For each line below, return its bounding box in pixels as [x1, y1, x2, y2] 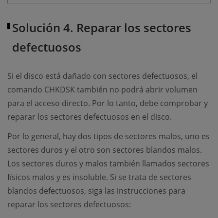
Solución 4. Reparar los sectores [12, 19, 191, 36]
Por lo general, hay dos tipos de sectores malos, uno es [7, 131, 210, 142]
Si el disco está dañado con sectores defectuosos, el [7, 71, 198, 82]
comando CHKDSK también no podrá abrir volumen [7, 84, 198, 95]
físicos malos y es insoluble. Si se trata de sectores [7, 172, 191, 183]
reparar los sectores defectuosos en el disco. [7, 111, 172, 123]
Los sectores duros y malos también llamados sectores [7, 158, 209, 169]
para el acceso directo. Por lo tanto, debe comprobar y [7, 98, 208, 109]
